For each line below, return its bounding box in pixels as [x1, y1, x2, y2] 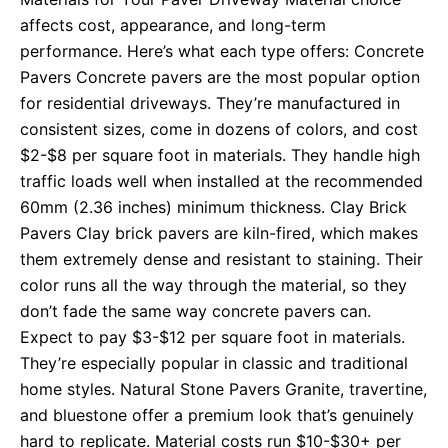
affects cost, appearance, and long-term [20, 15, 326, 36]
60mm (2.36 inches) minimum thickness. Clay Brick [20, 197, 407, 218]
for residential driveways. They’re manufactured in [20, 93, 400, 114]
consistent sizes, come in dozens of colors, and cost [20, 119, 418, 140]
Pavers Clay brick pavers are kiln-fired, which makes [20, 223, 418, 244]
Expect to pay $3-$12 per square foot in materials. [20, 327, 405, 348]
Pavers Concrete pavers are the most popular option [20, 67, 420, 88]
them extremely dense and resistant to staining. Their [20, 249, 423, 270]
